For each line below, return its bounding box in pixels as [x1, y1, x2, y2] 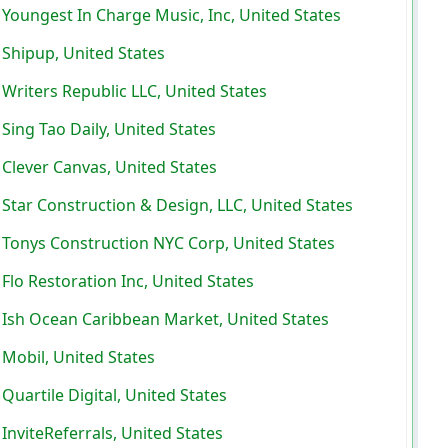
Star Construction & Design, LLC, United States [2, 193, 354, 216]
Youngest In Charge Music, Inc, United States [2, 3, 342, 26]
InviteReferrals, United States [2, 421, 224, 444]
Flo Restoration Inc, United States [2, 269, 255, 292]
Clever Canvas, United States [2, 155, 218, 178]
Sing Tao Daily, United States [2, 117, 217, 140]
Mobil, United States [2, 345, 156, 368]
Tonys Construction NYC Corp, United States [2, 231, 336, 254]
